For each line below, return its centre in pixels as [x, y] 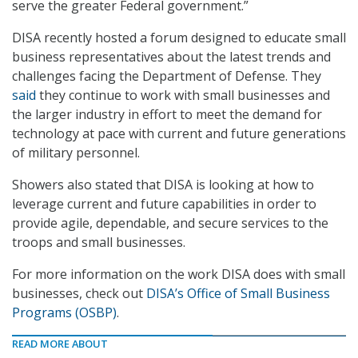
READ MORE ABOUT [60, 344]
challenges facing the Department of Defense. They [167, 76]
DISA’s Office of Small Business [238, 294]
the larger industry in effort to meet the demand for [167, 115]
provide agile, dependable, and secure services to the [170, 223]
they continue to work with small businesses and [183, 95]
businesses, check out [79, 294]
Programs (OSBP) [64, 313]
